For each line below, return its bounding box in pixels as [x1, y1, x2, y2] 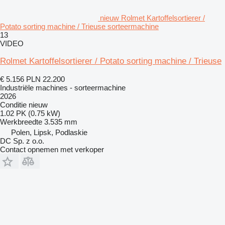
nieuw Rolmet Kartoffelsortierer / [100, 13, 205, 22]
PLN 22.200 [26, 74, 65, 83]
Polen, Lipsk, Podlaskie [11, 128, 87, 137]
